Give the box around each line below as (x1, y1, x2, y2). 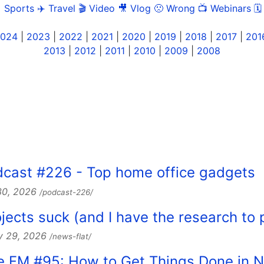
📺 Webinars (197, 2, 251, 14)
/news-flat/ (49, 232, 91, 242)
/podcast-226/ (39, 187, 93, 197)
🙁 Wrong (153, 2, 195, 14)
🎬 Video (78, 2, 115, 14)
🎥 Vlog (117, 2, 151, 14)
